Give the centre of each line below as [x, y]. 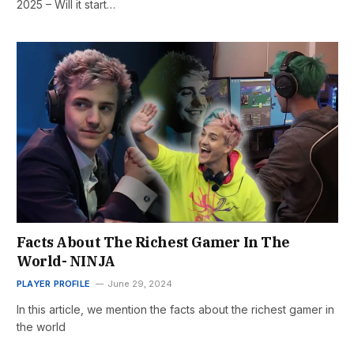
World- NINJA [66, 262]
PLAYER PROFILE [54, 284]
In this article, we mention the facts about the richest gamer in [175, 310]
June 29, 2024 [140, 284]
